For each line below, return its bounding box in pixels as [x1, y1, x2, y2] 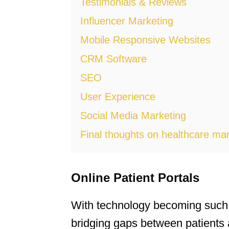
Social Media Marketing [80, 110, 186, 122]
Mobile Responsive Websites [80, 34, 211, 46]
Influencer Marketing [80, 15, 173, 27]
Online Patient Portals [71, 171, 199, 185]
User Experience [80, 91, 155, 103]
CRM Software [80, 53, 147, 65]
